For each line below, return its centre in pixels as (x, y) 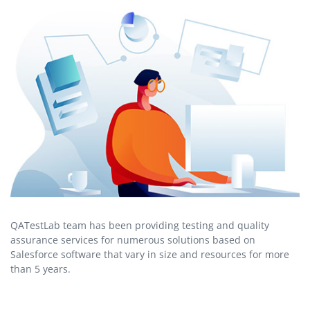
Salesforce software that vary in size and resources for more (150, 254)
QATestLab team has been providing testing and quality (140, 225)
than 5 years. (40, 268)
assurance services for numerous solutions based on (133, 239)
